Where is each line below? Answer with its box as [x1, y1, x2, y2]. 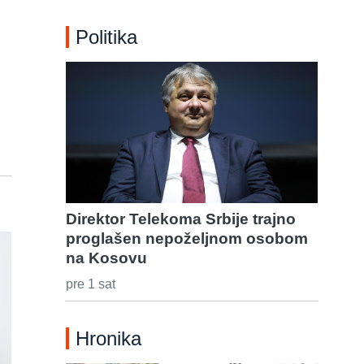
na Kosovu [66, 249, 147, 267]
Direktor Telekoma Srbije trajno [66, 210, 296, 228]
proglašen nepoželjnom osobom [66, 230, 308, 248]
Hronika [76, 327, 141, 350]
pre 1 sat [66, 277, 115, 292]
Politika [76, 26, 137, 48]
